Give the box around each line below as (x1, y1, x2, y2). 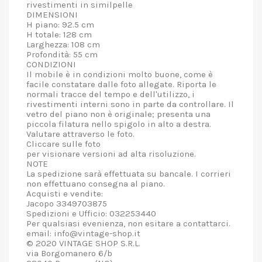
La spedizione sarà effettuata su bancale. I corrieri (26, 168, 231, 179)
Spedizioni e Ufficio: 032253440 (26, 208, 156, 219)
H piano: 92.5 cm (26, 19, 94, 30)
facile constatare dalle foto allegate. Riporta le (26, 79, 216, 89)
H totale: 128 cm (26, 29, 92, 40)
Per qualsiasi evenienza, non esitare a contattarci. (26, 218, 230, 229)
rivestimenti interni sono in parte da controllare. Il (26, 99, 234, 109)
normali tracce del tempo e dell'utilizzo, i (26, 89, 195, 99)
